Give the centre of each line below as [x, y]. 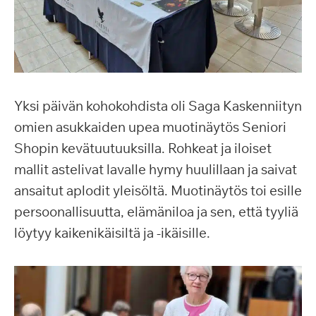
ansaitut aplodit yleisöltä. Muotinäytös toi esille [158, 190]
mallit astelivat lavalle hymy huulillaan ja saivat [156, 169]
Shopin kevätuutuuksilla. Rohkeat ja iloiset [143, 148]
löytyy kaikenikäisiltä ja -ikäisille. [112, 233]
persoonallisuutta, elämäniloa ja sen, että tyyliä [156, 212]
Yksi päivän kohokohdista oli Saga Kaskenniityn [158, 106]
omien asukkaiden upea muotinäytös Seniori [150, 127]
